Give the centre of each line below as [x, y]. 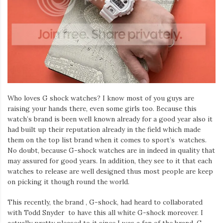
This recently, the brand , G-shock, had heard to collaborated [105, 202]
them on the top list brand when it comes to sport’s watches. [107, 140]
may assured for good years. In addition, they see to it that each [110, 161]
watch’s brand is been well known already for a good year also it [110, 119]
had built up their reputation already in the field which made [104, 129]
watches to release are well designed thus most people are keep [110, 171]
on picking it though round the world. [68, 181]
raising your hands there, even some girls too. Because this [102, 108]
